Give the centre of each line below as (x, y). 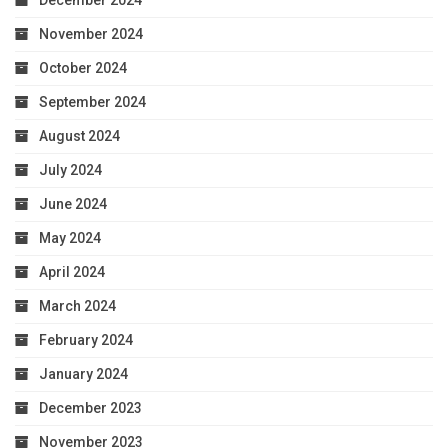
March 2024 (77, 306)
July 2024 (70, 170)
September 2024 (92, 102)
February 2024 (86, 340)
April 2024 (72, 272)
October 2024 (83, 68)
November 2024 (91, 34)
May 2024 (70, 238)
